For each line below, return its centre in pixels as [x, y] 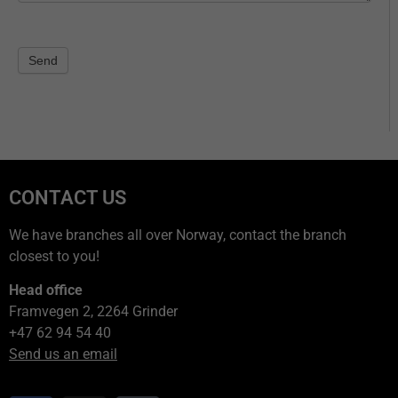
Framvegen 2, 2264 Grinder [93, 312]
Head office [46, 291]
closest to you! [54, 256]
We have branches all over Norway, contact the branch [178, 235]
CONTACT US [68, 197]
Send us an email [63, 354]
